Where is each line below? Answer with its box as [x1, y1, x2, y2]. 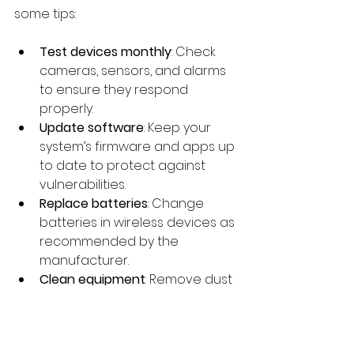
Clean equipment [40, 269, 145, 288]
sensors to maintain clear [40, 307, 201, 326]
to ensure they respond [40, 80, 191, 99]
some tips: [14, 4, 76, 23]
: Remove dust [145, 269, 235, 288]
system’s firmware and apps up [40, 137, 238, 156]
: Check [171, 42, 219, 61]
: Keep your [144, 118, 214, 137]
